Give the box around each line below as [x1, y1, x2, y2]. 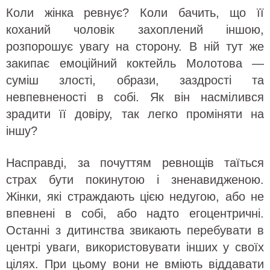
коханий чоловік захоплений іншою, [6, 23, 264, 37]
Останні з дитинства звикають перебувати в [6, 224, 264, 237]
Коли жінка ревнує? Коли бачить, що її [6, 6, 264, 20]
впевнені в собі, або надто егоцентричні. [6, 207, 264, 221]
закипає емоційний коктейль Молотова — [6, 57, 264, 71]
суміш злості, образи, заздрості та [6, 74, 264, 87]
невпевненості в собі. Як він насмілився [6, 90, 264, 104]
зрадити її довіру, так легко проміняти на [6, 107, 264, 121]
